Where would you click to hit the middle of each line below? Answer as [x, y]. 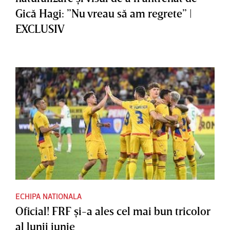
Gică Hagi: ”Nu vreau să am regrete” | [104, 13]
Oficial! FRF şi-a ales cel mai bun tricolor [113, 211]
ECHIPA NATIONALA [49, 196]
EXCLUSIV [40, 28]
